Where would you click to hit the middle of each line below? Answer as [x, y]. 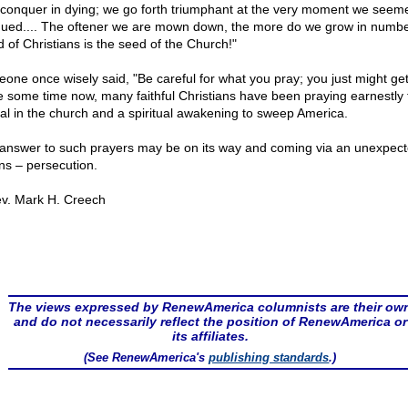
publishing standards [269, 357]
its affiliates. [210, 336]
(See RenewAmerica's [147, 357]
